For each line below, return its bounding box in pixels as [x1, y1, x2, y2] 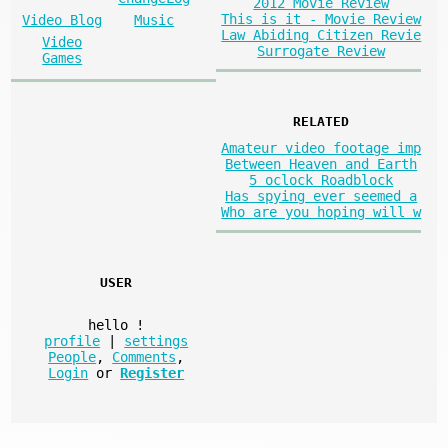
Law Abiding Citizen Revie [221, 27, 422, 44]
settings [124, 332, 189, 349]
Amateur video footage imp [221, 139, 422, 156]
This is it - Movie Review [221, 11, 422, 28]
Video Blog [22, 12, 103, 29]
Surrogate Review [257, 43, 386, 60]
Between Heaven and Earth [225, 155, 418, 172]
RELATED [293, 114, 350, 130]
